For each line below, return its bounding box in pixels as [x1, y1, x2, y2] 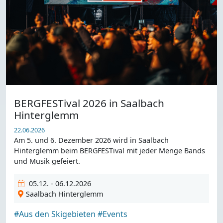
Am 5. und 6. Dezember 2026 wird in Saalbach [14, 135, 169, 145]
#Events [98, 208, 127, 220]
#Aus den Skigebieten [14, 208, 96, 220]
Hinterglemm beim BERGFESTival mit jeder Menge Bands [14, 145, 205, 155]
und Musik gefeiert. [14, 156, 80, 166]
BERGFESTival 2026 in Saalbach [14, 96, 164, 110]
